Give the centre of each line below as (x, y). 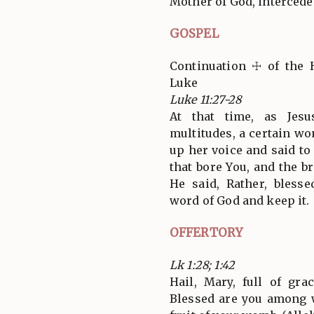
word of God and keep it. (240, 200)
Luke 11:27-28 (206, 99)
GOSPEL (194, 33)
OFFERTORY (206, 232)
